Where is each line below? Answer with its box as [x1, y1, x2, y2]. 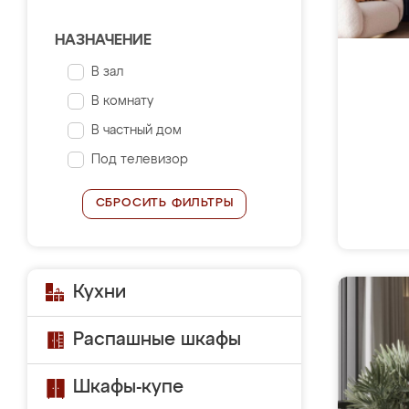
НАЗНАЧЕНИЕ [55, 34, 152, 48]
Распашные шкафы [73, 330, 241, 349]
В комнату [91, 95, 153, 108]
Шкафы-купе [73, 378, 184, 396]
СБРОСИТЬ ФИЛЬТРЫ [95, 197, 234, 209]
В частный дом [91, 124, 182, 137]
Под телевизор [91, 153, 188, 166]
